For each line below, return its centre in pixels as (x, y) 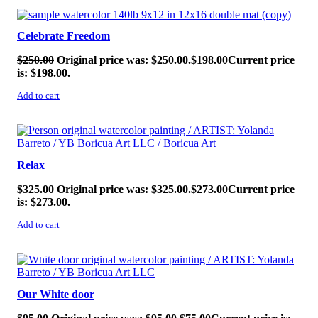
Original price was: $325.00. (124, 190)
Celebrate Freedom (64, 36)
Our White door (56, 295)
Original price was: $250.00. (124, 60)
